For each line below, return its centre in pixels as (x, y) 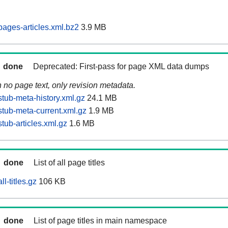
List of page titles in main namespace (100, 221)
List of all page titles (69, 163)
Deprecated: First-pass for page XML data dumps (121, 67)
